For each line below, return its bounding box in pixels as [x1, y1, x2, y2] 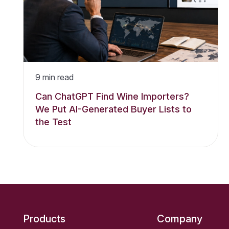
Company [156, 212, 202, 225]
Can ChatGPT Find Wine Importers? [35, 90, 190, 102]
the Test [35, 116, 72, 127]
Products [23, 212, 65, 225]
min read [40, 72, 74, 82]
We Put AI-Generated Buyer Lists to [35, 103, 192, 114]
